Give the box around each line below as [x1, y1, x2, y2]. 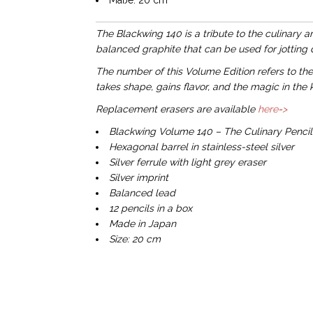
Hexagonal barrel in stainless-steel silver [108, 141, 294, 152]
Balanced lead [108, 187, 175, 198]
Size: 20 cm [108, 233, 161, 245]
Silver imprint [108, 172, 168, 183]
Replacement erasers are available [95, 103, 255, 115]
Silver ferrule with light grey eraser [108, 156, 266, 168]
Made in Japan [108, 218, 176, 229]
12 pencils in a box [108, 203, 192, 214]
